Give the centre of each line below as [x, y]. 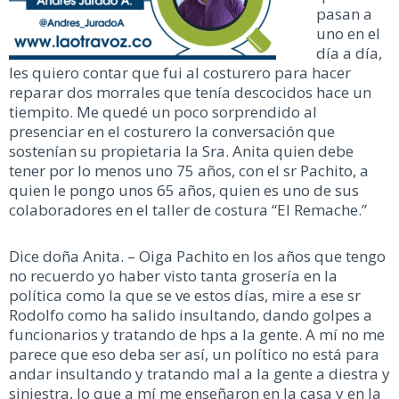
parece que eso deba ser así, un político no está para [194, 354]
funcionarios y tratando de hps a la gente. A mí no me [197, 334]
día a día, [349, 53]
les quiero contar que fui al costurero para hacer [180, 73]
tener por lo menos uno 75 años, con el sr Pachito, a [189, 171]
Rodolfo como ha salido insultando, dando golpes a [191, 314]
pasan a [344, 14]
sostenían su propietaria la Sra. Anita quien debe [181, 151]
